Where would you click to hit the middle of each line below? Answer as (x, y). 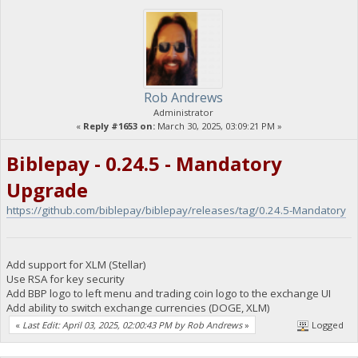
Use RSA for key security (65, 279)
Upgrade (47, 190)
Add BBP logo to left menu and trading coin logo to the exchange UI (168, 294)
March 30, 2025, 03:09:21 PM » (219, 125)
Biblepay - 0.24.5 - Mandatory (144, 164)
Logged (327, 324)
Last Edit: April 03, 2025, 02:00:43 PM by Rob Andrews (132, 324)
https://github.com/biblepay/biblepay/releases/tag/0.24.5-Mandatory (176, 211)
